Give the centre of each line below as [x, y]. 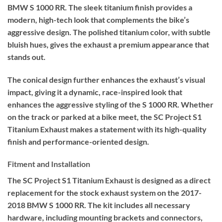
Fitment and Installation [49, 164]
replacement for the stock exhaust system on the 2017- [105, 193]
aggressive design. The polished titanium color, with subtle [109, 32]
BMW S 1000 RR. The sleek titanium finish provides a [100, 7]
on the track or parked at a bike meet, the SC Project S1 [105, 116]
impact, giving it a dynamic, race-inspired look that [95, 92]
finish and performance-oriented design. [78, 141]
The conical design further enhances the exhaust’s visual [106, 79]
